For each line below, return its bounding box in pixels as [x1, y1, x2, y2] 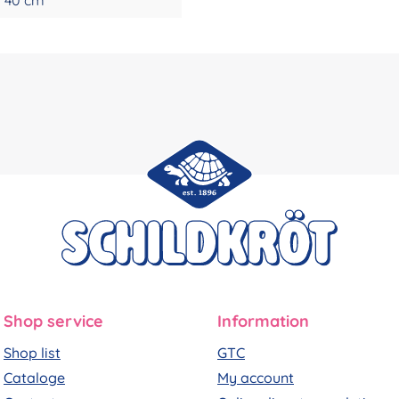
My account [217, 369, 294, 387]
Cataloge [4, 369, 65, 387]
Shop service [4, 311, 103, 332]
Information [217, 311, 309, 332]
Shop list [4, 344, 61, 362]
